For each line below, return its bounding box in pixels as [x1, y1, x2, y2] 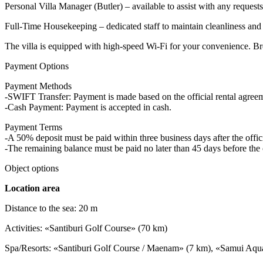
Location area [5, 183, 60, 193]
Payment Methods [5, 80, 72, 91]
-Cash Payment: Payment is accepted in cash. [5, 102, 171, 112]
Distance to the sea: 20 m [5, 203, 97, 213]
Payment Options [5, 60, 69, 71]
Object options [5, 163, 59, 173]
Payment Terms [5, 122, 62, 132]
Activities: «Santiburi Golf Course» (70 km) [5, 222, 167, 233]
